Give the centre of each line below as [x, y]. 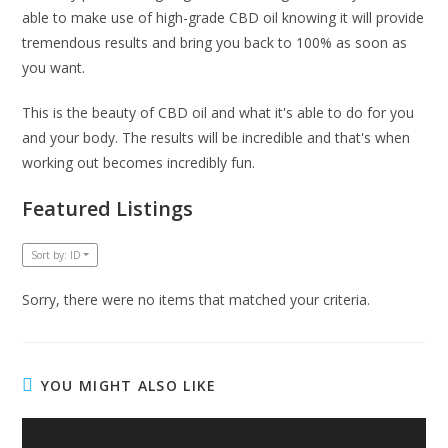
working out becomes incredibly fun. [139, 162]
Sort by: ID [55, 254]
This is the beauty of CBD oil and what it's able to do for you [218, 112]
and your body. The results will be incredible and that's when [216, 137]
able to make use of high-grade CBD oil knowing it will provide [223, 17]
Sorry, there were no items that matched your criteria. [196, 300]
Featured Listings [108, 208]
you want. [54, 67]
